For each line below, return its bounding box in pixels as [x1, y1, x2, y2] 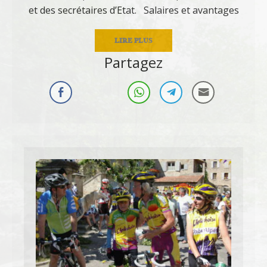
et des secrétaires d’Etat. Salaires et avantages [28, 4, 239, 17]
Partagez [104, 52, 163, 73]
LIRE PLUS [114, 35, 153, 46]
